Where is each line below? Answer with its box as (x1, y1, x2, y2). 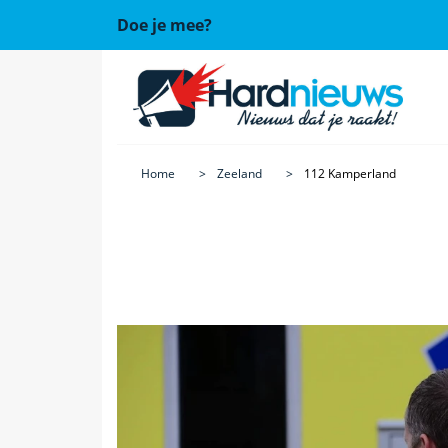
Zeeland (217, 165, 262, 183)
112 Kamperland (304, 165, 396, 183)
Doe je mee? (117, 14, 212, 36)
